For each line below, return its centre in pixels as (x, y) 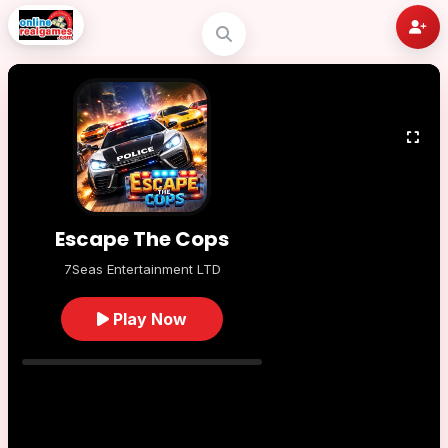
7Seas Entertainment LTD (142, 269)
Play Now (148, 319)
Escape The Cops (142, 239)
